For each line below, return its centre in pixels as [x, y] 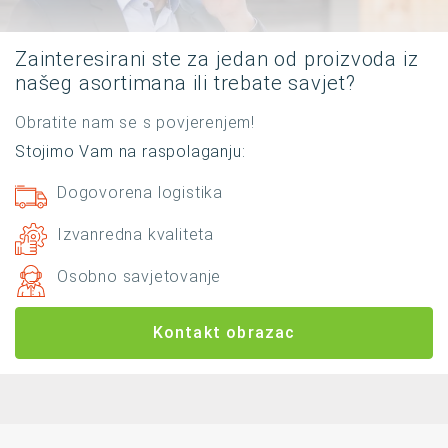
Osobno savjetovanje [139, 276]
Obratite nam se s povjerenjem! [135, 122]
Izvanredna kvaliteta [135, 234]
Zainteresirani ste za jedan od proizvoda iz [217, 58]
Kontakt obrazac [224, 332]
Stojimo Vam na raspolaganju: [130, 151]
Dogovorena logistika [140, 192]
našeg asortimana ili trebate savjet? [185, 82]
